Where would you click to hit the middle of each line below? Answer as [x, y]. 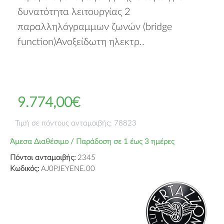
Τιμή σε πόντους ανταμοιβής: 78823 [76, 123]
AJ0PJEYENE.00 [68, 169]
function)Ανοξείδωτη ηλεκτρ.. [81, 42]
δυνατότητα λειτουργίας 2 [74, 12]
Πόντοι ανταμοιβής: [43, 158]
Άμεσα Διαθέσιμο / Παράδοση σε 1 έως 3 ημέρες [92, 142]
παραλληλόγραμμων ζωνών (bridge [95, 27]
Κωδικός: [25, 169]
